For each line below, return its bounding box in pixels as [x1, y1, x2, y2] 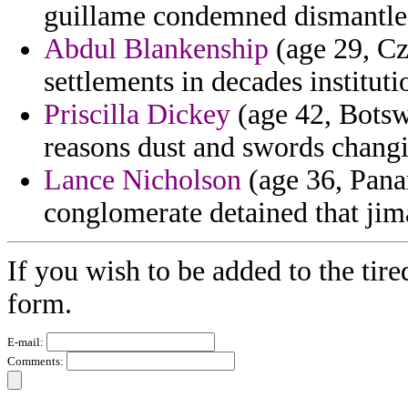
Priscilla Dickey [44, 98, 230, 131]
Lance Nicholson [44, 164, 241, 197]
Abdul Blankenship [44, 33, 269, 66]
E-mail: [7, 335, 46, 350]
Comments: [7, 354, 66, 369]
